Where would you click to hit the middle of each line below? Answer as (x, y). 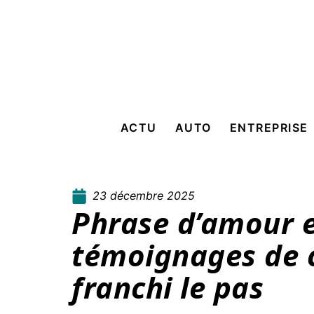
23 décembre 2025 (144, 196)
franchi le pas (168, 287)
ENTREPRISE (269, 128)
